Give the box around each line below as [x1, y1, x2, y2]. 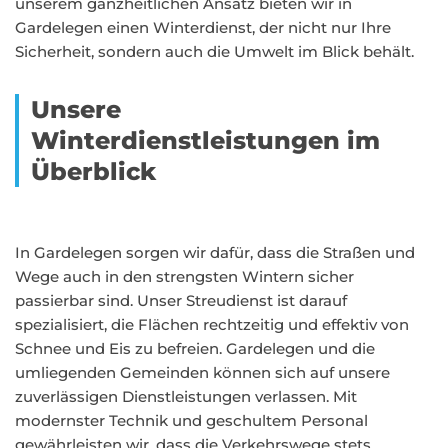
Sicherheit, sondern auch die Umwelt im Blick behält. [15, 42, 414, 61]
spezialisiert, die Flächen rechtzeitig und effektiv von [15, 315, 409, 334]
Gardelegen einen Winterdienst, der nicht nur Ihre [15, 18, 391, 37]
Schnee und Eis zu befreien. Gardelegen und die [15, 339, 375, 358]
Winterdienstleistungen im [31, 126, 380, 155]
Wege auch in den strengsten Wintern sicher [15, 267, 354, 286]
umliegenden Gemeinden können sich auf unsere [15, 363, 390, 382]
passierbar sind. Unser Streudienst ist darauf [15, 291, 347, 310]
